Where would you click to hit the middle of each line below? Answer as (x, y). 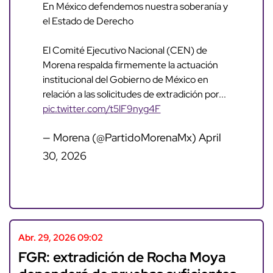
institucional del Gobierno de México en (125, 80)
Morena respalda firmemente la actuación (130, 65)
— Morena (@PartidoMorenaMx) (120, 138)
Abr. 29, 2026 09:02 (60, 238)
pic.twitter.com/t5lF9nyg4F (101, 109)
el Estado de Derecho (88, 21)
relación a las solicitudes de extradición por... (134, 94)
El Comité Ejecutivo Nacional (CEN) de (125, 51)
